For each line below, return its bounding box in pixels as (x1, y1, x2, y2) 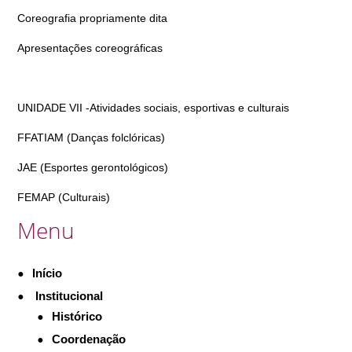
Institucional (31, 288, 103, 302)
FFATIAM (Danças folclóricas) (16, 131, 165, 144)
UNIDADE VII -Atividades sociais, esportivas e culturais (16, 101, 289, 114)
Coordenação (51, 332, 126, 346)
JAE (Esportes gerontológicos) (16, 161, 168, 174)
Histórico (51, 309, 102, 323)
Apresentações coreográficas (16, 42, 163, 54)
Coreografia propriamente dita (16, 12, 167, 24)
